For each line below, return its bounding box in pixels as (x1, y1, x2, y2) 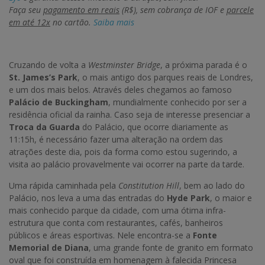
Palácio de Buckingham (9, 96, 108, 108)
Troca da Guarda (9, 121, 80, 133)
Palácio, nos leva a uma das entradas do (9, 192, 167, 204)
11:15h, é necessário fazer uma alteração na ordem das (9, 134, 223, 146)
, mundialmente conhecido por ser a (108, 96, 247, 108)
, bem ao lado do (179, 180, 245, 192)
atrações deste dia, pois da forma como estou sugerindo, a (9, 146, 237, 158)
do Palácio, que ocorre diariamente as (80, 121, 228, 133)
